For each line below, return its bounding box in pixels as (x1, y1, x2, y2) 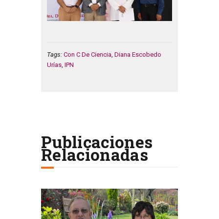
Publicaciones (41, 131, 153, 153)
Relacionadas (41, 144, 149, 165)
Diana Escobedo (114, 50, 161, 58)
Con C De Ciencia (63, 50, 111, 58)
